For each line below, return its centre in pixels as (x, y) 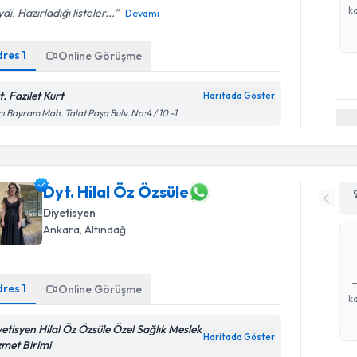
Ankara (62, 229)
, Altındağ (103, 229)
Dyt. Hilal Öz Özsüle (116, 192)
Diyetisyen (70, 212)
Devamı (143, 13)
